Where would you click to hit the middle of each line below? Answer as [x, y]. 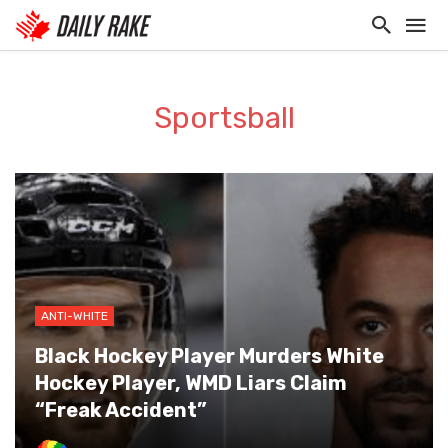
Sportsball [224, 118]
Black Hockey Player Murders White [209, 356]
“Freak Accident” [121, 410]
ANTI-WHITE [74, 316]
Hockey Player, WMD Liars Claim [191, 383]
